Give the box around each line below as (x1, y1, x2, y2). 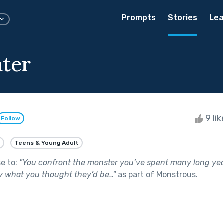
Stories (168, 13, 197, 22)
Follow (1, 115, 20, 122)
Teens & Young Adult (14, 139, 79, 146)
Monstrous (156, 169, 196, 179)
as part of (116, 169, 156, 179)
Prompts (121, 13, 156, 22)
